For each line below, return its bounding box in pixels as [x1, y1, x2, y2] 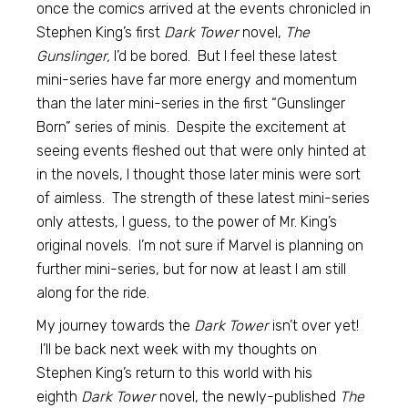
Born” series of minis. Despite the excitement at [36, 118, 347, 136]
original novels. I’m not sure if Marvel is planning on [36, 237, 364, 254]
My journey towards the [36, 317, 195, 334]
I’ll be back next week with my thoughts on [36, 341, 318, 358]
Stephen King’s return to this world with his [36, 364, 313, 382]
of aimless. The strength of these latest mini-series [36, 189, 371, 207]
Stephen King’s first [36, 24, 165, 41]
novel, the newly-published [156, 388, 337, 405]
